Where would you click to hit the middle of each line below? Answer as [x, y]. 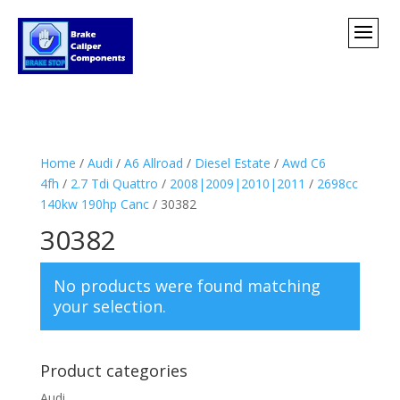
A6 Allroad [153, 162]
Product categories [113, 370]
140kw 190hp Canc [94, 204]
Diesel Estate [232, 162]
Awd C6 [304, 162]
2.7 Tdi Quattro [114, 183]
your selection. [109, 306]
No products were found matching [187, 285]
